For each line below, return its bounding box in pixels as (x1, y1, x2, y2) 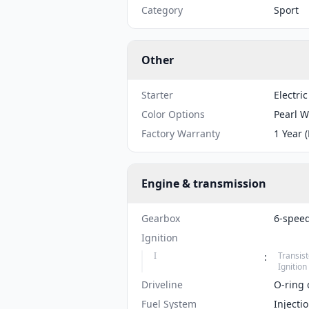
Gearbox (141, 212, 180, 225)
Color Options (141, 108, 205, 121)
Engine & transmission (141, 176, 266, 191)
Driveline (141, 278, 183, 291)
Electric (274, 88, 308, 101)
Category (141, 3, 183, 17)
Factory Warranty (141, 127, 220, 140)
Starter (141, 88, 173, 101)
